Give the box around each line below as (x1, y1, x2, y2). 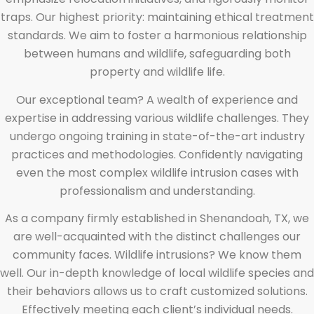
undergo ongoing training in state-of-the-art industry (9, 128, 305, 144)
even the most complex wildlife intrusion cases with (15, 164, 299, 181)
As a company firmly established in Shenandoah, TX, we (5, 210, 309, 227)
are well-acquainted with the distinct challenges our (13, 228, 301, 245)
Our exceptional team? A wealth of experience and (16, 91, 298, 108)
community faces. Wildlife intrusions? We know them (13, 247, 301, 264)
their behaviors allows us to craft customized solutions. (6, 283, 308, 300)
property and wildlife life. (89, 63, 225, 80)
